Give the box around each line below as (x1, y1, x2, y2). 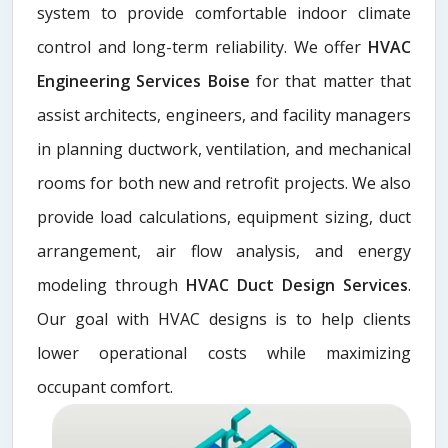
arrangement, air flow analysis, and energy (37, 239, 411, 262)
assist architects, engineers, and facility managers (37, 103, 411, 126)
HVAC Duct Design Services (186, 273, 408, 296)
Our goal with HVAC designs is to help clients (37, 307, 411, 330)
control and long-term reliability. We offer (37, 35, 368, 58)
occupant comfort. (37, 375, 173, 398)
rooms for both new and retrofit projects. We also (37, 171, 411, 194)
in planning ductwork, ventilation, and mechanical (37, 137, 411, 160)
